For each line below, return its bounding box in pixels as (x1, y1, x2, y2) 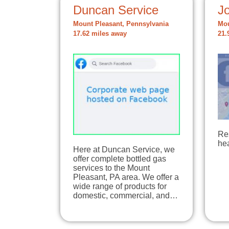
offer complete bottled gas (73, 154, 166, 163)
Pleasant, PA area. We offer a (73, 172, 179, 181)
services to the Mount (73, 163, 150, 172)
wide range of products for (73, 181, 167, 191)
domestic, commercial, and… (73, 191, 178, 200)
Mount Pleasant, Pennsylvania (73, 20, 169, 28)
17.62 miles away (73, 30, 127, 37)
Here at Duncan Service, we (73, 145, 175, 154)
